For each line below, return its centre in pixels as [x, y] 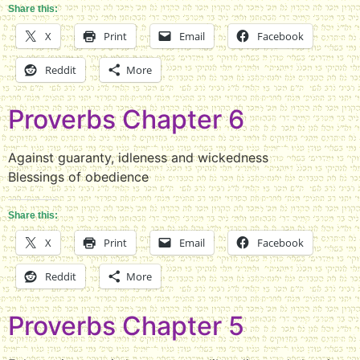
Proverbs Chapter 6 [126, 119]
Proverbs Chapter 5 [126, 325]
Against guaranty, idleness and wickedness [138, 157]
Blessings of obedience [78, 176]
